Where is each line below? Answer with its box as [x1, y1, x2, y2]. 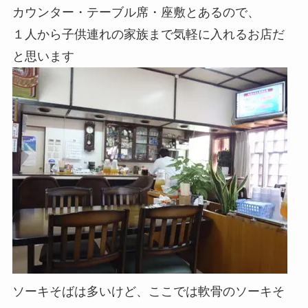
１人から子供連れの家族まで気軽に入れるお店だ [12, 27, 285, 42]
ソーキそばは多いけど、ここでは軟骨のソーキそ [12, 285, 285, 299]
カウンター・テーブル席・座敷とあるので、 [12, 5, 260, 20]
